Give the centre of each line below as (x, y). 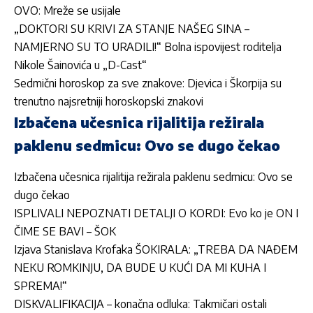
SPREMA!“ (41, 286)
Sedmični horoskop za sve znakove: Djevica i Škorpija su (148, 83)
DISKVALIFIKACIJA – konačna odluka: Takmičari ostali (140, 304)
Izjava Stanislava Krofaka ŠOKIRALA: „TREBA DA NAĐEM (156, 250)
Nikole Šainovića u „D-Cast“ (80, 65)
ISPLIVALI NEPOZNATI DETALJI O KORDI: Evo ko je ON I (156, 213)
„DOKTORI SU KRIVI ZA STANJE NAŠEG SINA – (132, 29)
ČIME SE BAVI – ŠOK (65, 232)
